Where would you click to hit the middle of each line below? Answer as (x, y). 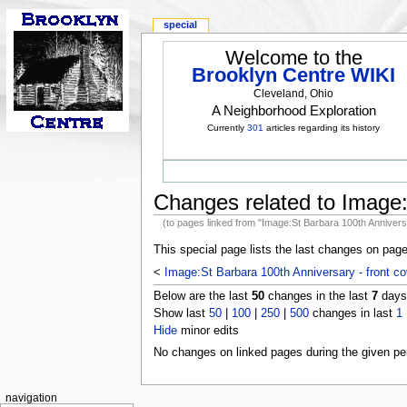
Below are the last (202, 296)
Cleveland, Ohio (294, 94)
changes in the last (318, 296)
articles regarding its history (322, 128)
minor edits (208, 330)
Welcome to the (293, 58)
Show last (181, 313)
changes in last (352, 313)
